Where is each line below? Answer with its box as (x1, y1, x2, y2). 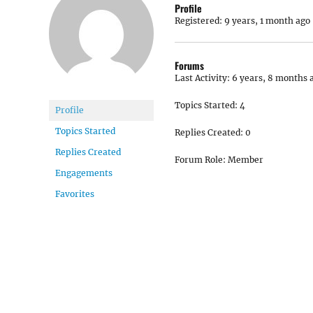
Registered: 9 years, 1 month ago (175, 15, 310, 26)
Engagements (55, 168, 112, 178)
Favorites (55, 189, 94, 199)
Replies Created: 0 (175, 127, 251, 138)
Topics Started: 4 (175, 100, 245, 110)
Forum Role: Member (175, 154, 263, 165)
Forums (175, 58, 204, 73)
